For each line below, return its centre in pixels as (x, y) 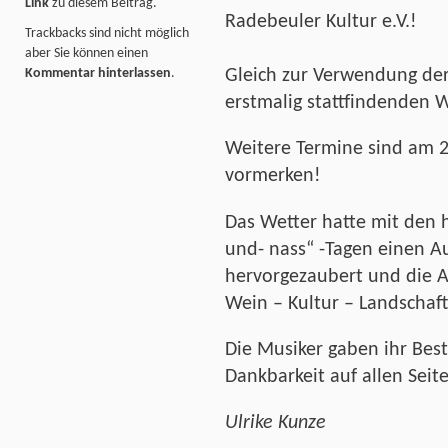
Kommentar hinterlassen (98, 74)
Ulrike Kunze (275, 422)
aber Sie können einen (86, 54)
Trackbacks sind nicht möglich (107, 34)
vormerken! (273, 176)
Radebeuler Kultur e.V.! (321, 21)
